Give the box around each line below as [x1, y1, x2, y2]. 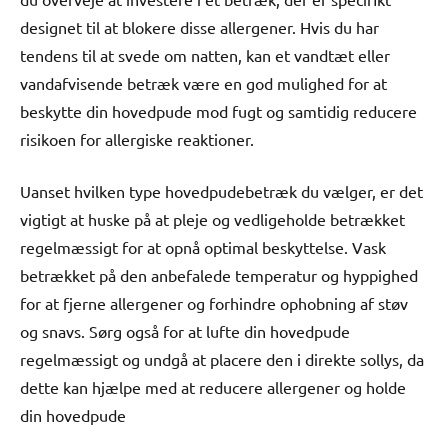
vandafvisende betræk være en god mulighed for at [20, 72, 387, 93]
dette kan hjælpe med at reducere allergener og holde [20, 376, 406, 397]
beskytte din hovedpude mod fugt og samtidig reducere [20, 100, 417, 121]
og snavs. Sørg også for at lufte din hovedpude [20, 320, 350, 341]
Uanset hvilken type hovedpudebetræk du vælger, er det [20, 180, 423, 201]
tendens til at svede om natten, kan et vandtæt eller [20, 44, 390, 65]
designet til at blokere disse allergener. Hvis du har [20, 16, 379, 37]
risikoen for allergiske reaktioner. [20, 128, 254, 149]
